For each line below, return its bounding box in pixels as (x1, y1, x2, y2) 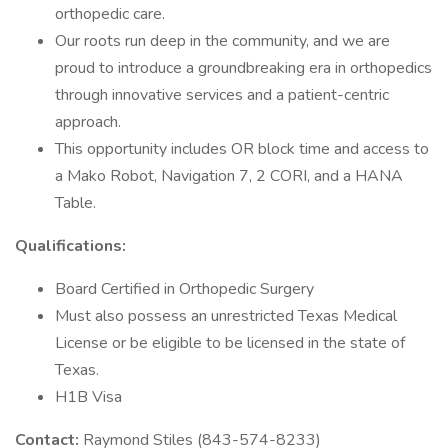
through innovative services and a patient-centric (55, 84, 389, 106)
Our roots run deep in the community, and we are (55, 30, 390, 52)
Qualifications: (15, 235, 126, 257)
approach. (55, 111, 121, 133)
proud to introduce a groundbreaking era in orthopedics (55, 57, 432, 79)
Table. (55, 192, 96, 214)
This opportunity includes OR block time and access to (55, 138, 429, 160)
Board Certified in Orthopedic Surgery (55, 278, 314, 300)
